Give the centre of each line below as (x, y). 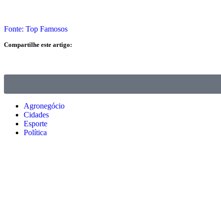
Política (35, 133)
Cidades (36, 115)
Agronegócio (44, 106)
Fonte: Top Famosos (36, 29)
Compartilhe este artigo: (38, 45)
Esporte (36, 124)
